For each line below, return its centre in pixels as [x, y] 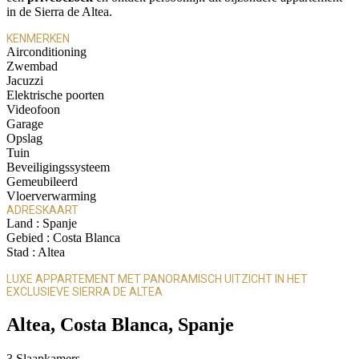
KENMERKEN [38, 39]
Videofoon [33, 110]
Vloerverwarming [51, 196]
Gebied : [30, 238]
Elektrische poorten [55, 95]
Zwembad [32, 67]
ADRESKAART [42, 210]
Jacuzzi [25, 81]
